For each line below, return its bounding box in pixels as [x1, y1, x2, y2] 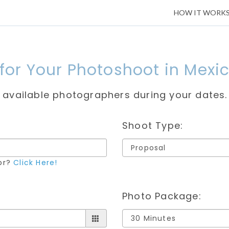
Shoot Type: [122, 119, 184, 132]
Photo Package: [122, 190, 201, 202]
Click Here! [13, 157, 58, 168]
